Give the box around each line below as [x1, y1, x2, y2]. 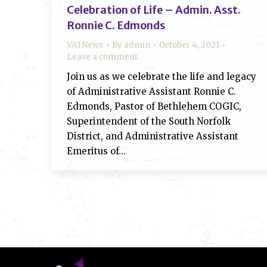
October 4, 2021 [159, 40, 219, 50]
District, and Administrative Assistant [67, 131, 238, 142]
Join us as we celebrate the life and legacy [67, 71, 256, 82]
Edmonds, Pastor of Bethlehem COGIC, [67, 101, 241, 112]
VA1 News [67, 40, 103, 50]
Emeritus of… [67, 145, 126, 157]
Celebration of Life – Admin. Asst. [67, 3, 241, 17]
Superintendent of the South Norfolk [67, 116, 231, 127]
